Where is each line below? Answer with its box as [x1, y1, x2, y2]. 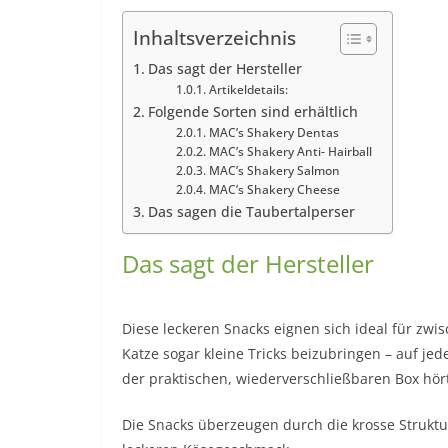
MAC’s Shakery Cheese [208, 181, 340, 197]
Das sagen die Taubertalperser [147, 201, 355, 221]
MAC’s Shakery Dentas [208, 124, 339, 140]
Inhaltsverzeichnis [133, 24, 296, 52]
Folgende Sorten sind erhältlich [147, 101, 358, 121]
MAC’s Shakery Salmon [208, 162, 340, 178]
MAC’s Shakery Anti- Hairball [208, 143, 372, 159]
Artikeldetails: [208, 81, 288, 97]
